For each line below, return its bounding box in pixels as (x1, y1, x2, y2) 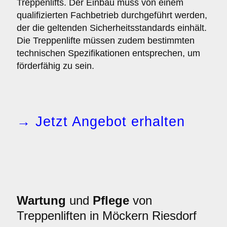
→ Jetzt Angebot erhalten (17, 114, 185, 129)
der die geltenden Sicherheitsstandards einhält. (17, 23, 207, 33)
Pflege (93, 194, 129, 207)
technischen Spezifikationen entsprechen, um (17, 48, 200, 58)
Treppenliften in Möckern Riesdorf (17, 209, 197, 222)
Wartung (17, 194, 66, 207)
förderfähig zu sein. (17, 61, 94, 71)
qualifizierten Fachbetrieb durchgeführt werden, (17, 10, 207, 20)
